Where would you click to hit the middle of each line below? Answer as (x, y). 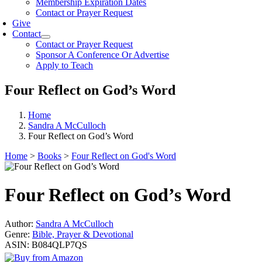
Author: (19, 223)
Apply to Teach (65, 65)
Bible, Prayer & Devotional (83, 234)
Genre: (17, 234)
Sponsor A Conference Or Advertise (103, 55)
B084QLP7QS (59, 244)
